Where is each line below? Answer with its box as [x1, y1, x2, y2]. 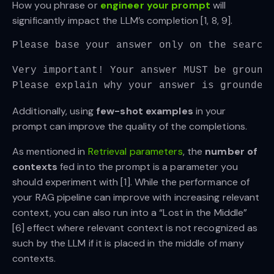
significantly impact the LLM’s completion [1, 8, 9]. [12, 14, 233, 28]
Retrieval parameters [87, 145, 183, 158]
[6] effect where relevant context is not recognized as [12, 221, 258, 235]
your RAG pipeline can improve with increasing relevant [12, 191, 260, 204]
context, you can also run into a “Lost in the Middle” [12, 206, 248, 220]
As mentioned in [12, 145, 88, 158]
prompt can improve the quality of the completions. [12, 120, 248, 133]
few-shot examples [96, 105, 193, 118]
